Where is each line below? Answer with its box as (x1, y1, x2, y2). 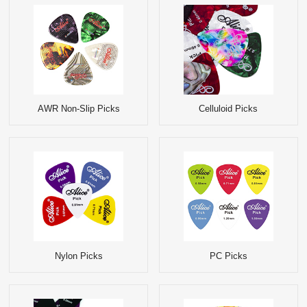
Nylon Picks (54, 250, 103, 261)
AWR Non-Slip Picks (37, 103, 120, 114)
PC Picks (209, 250, 247, 261)
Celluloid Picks (199, 103, 258, 114)
